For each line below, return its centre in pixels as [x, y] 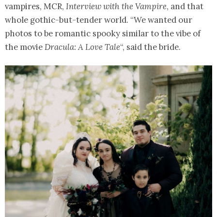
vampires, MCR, [35, 7]
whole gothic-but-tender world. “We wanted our [99, 20]
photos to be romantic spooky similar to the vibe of [103, 34]
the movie [25, 47]
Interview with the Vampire [116, 7]
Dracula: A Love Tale [82, 47]
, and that [185, 7]
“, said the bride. [150, 47]
